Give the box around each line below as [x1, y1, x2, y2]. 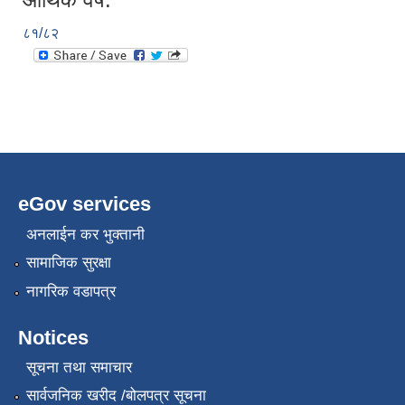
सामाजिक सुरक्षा [25, 254, 111, 272]
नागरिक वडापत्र [25, 282, 116, 300]
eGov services [18, 193, 151, 216]
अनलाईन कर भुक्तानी [25, 225, 145, 243]
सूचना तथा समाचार [25, 358, 132, 376]
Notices [18, 325, 89, 349]
